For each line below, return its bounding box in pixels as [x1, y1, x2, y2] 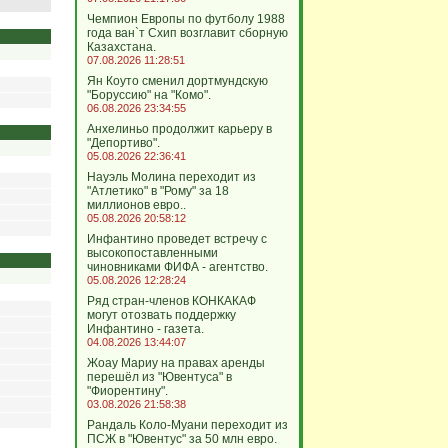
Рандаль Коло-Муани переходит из [86, 418, 288, 432]
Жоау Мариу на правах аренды [86, 356, 265, 370]
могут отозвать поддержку [86, 308, 236, 322]
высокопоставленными [86, 246, 218, 260]
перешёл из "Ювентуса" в [86, 370, 232, 384]
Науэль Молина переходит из [86, 170, 256, 184]
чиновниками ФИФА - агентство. [86, 260, 268, 274]
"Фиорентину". [86, 384, 168, 398]
